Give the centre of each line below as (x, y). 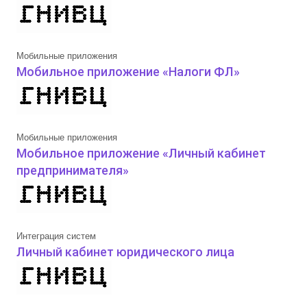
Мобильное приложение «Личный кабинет (141, 153)
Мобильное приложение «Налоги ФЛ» (128, 72)
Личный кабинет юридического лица (125, 252)
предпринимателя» (73, 170)
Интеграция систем (56, 236)
